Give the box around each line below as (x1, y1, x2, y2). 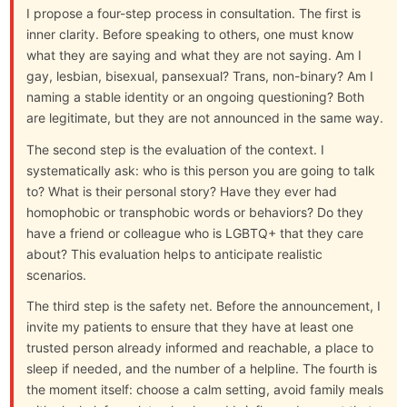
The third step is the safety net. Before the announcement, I (26, 297, 382, 313)
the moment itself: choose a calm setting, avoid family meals (26, 381, 384, 397)
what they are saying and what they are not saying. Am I (26, 47, 362, 64)
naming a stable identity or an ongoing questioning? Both (26, 89, 365, 105)
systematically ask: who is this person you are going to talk (26, 162, 376, 178)
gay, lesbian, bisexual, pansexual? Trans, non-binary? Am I (26, 68, 374, 84)
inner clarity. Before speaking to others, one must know (26, 26, 354, 43)
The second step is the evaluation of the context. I (26, 141, 325, 157)
